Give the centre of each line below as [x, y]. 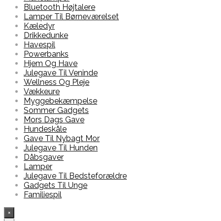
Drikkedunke [46, 36]
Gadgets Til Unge [55, 185]
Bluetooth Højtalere [59, 7]
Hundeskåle [45, 129]
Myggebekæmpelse [60, 101]
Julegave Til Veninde [61, 73]
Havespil [39, 45]
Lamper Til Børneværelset [71, 17]
